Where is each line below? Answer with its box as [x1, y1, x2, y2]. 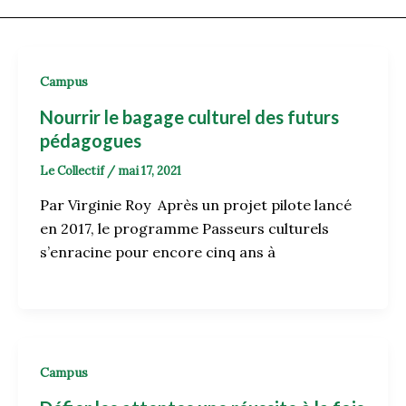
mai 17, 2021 [117, 162, 181, 179]
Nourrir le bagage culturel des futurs [39, 105, 339, 128]
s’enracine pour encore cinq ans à [39, 243, 275, 262]
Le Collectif [39, 162, 107, 179]
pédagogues [39, 129, 141, 151]
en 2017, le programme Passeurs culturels [39, 219, 329, 238]
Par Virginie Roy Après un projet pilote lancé [39, 196, 352, 215]
